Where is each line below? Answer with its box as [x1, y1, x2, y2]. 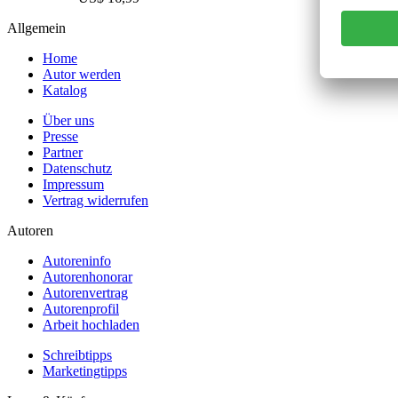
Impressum [43, 176, 104, 192]
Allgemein [7, 20, 66, 36]
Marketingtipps [43, 362, 127, 378]
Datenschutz [43, 160, 112, 176]
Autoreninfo [43, 252, 111, 268]
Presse [43, 128, 78, 144]
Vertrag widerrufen [43, 192, 148, 208]
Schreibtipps [43, 346, 112, 362]
